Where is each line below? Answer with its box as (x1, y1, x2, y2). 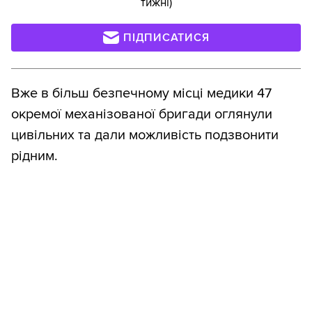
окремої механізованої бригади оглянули (11, 106, 272, 123)
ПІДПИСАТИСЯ (123, 31, 210, 45)
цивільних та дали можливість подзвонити (11, 127, 279, 144)
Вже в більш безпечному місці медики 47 (11, 85, 272, 102)
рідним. (11, 148, 58, 165)
